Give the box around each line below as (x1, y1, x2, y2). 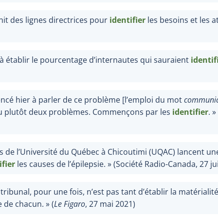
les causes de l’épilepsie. (17, 158, 106, 169)
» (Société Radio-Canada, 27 (108, 158, 208, 169)
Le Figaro (54, 198, 85, 209)
